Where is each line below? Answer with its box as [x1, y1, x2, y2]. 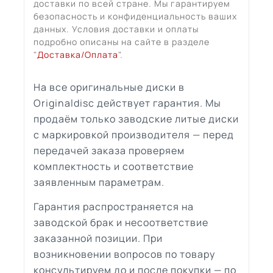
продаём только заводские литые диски [34, 112, 239, 126]
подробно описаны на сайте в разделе [34, 35, 210, 48]
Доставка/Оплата [37, 48, 118, 60]
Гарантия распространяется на [34, 199, 194, 213]
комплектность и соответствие [34, 159, 194, 173]
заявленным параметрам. [34, 175, 165, 189]
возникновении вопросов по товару [34, 247, 215, 261]
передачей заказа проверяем [34, 143, 185, 157]
